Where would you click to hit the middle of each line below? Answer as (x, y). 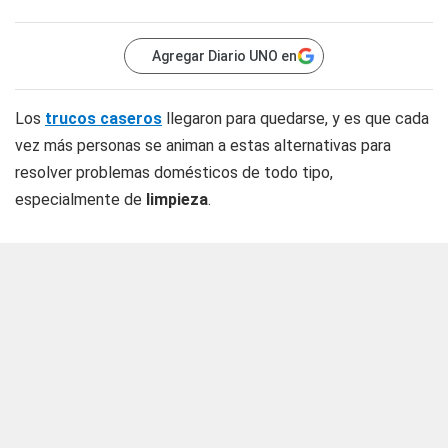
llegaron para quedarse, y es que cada (295, 118)
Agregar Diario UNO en (224, 56)
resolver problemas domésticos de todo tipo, (174, 172)
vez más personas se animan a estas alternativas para (203, 145)
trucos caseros (103, 118)
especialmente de (80, 199)
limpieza (177, 199)
